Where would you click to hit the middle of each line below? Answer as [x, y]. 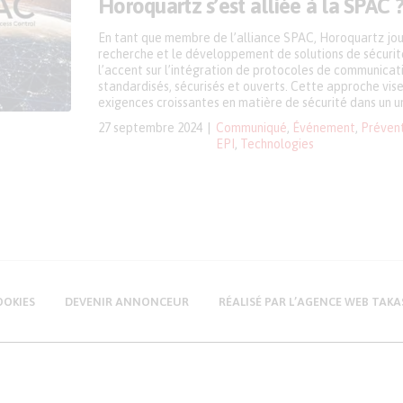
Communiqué [251, 128]
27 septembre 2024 [150, 128]
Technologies [277, 144]
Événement [324, 128]
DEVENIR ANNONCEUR [127, 302]
